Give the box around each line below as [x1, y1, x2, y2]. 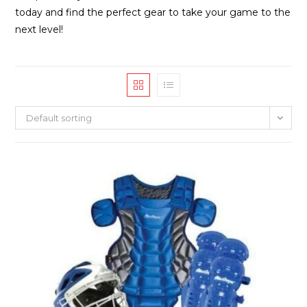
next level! [15, 23, 64, 36]
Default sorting [26, 112, 93, 123]
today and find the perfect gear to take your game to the [15, 6, 291, 19]
